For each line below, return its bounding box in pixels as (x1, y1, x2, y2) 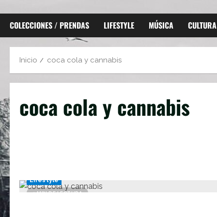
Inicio (19, 56, 37, 64)
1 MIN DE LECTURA (32, 190, 82, 196)
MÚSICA (149, 19, 173, 31)
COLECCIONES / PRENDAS (10, 19, 89, 31)
